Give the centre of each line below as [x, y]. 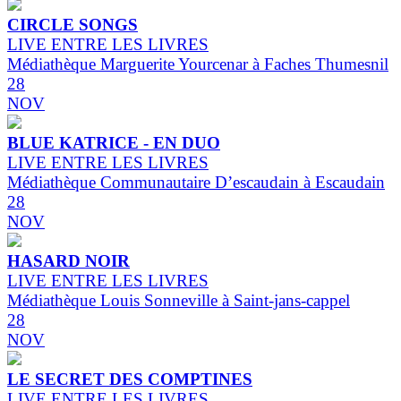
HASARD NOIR [68, 261]
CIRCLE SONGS [73, 25]
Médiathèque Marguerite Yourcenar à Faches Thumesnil [198, 64]
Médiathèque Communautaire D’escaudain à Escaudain [196, 183]
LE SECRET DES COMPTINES [130, 380]
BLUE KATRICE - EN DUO [114, 143]
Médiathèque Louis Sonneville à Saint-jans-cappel [179, 301]
